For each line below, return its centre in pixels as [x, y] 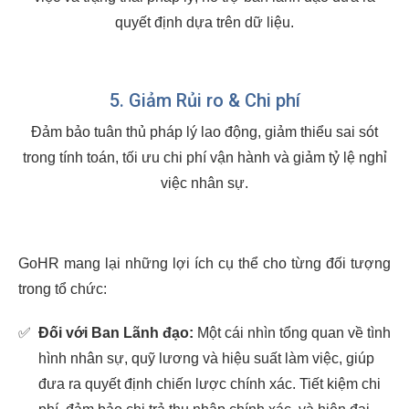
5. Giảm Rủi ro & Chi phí [204, 100]
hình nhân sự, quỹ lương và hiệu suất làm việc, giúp [206, 358]
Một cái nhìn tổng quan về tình [292, 333]
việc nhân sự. [204, 183]
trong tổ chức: [63, 289]
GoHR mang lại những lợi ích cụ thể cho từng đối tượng [204, 263]
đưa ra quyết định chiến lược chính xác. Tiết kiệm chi [210, 384]
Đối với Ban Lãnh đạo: [116, 333]
